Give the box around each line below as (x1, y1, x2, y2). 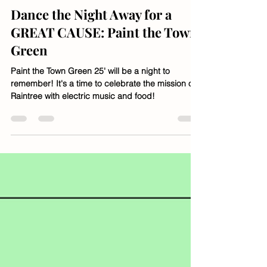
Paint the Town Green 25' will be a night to (11, 85, 170, 95)
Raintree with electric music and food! (11, 110, 155, 120)
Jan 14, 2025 (36, 5, 78, 14)
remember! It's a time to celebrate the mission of (11, 97, 195, 108)
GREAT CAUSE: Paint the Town (11, 42, 198, 60)
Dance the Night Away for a (11, 24, 172, 42)
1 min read (89, 5, 123, 14)
